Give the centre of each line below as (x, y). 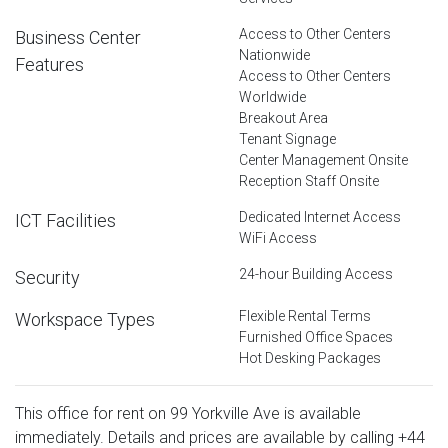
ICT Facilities (65, 220)
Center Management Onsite (323, 159)
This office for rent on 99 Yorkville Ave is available (188, 413)
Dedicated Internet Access (320, 216)
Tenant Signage (287, 138)
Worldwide (272, 96)
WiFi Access (278, 237)
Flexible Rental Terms (305, 315)
